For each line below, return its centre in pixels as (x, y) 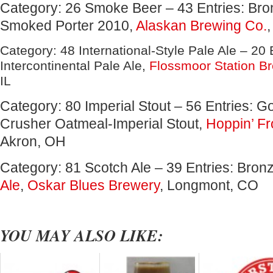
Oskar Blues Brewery (94, 185)
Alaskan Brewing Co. (201, 26)
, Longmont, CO (209, 185)
